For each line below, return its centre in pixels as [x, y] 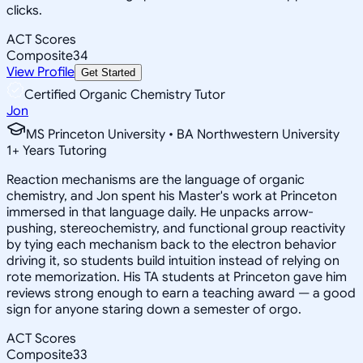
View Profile [41, 72]
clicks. [24, 10]
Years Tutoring [63, 150]
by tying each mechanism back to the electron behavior [171, 244]
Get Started [108, 72]
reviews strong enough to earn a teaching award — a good [181, 293]
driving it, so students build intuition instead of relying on [173, 261]
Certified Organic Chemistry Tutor [125, 94]
